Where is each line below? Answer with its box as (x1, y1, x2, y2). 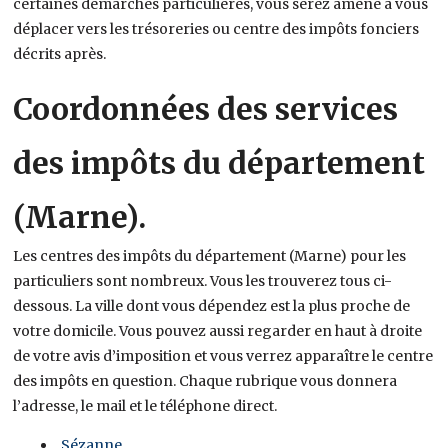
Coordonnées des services (13, 89, 399, 128)
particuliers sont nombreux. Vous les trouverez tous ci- (13, 271, 393, 290)
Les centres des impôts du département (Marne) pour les (13, 246, 407, 265)
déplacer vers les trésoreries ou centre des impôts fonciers (13, 19, 420, 38)
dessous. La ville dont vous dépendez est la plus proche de (13, 296, 411, 315)
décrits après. (13, 44, 107, 63)
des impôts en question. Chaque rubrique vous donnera (13, 371, 398, 390)
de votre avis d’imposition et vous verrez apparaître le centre (13, 346, 434, 365)
